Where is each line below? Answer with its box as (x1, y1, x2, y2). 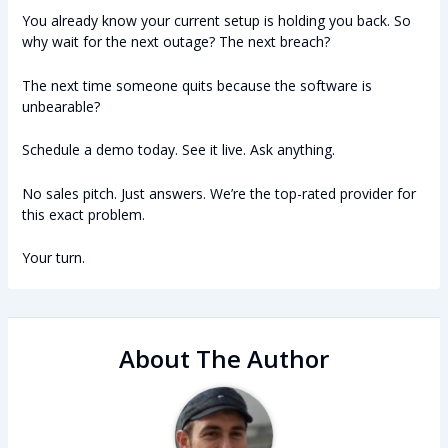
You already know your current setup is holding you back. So (21, 11, 411, 31)
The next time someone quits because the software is (21, 75, 372, 95)
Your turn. (21, 248, 85, 268)
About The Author (119, 342, 329, 376)
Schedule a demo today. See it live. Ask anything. (21, 140, 335, 160)
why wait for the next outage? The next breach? (21, 32, 330, 52)
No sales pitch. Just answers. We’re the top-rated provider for (21, 183, 416, 203)
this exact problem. (21, 204, 145, 224)
